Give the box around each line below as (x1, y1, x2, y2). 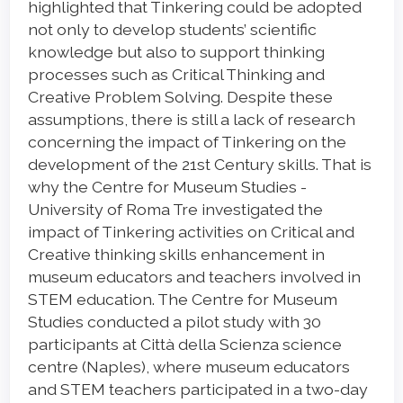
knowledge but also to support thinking (28, 42, 325, 62)
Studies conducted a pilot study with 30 (28, 312, 321, 332)
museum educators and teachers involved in (28, 267, 361, 287)
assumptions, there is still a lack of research (28, 110, 355, 130)
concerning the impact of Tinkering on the (28, 132, 346, 152)
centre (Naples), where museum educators (28, 357, 350, 377)
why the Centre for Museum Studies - (28, 177, 307, 197)
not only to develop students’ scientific (28, 20, 317, 40)
